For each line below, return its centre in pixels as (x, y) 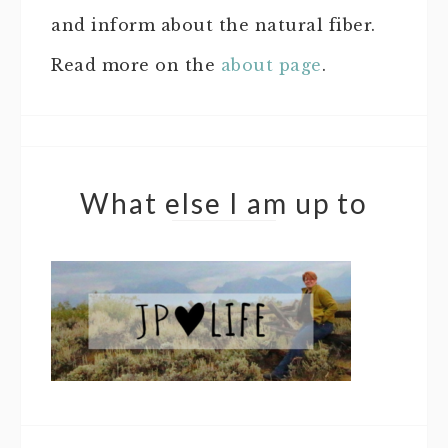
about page (271, 65)
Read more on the (136, 65)
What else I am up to (224, 203)
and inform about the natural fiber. (213, 25)
